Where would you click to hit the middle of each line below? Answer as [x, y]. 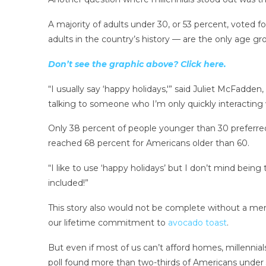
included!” [68, 183]
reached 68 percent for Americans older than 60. [148, 143]
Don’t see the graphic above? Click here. [137, 64]
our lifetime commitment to [108, 222]
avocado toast [197, 222]
